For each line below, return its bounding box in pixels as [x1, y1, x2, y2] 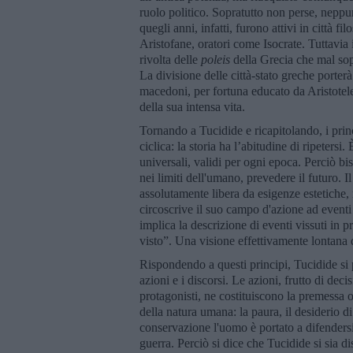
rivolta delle [139, 52, 201, 66]
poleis [201, 52, 230, 66]
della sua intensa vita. [139, 99, 245, 113]
